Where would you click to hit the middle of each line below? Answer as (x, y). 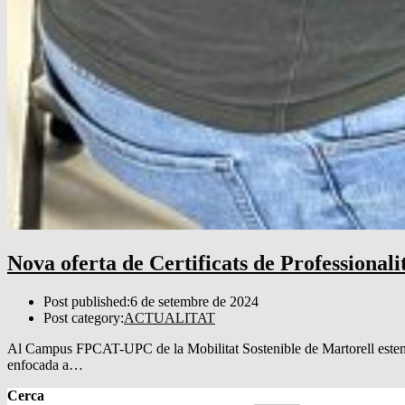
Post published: (87, 301)
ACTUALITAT (170, 317)
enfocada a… (45, 364)
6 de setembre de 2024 (194, 301)
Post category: (84, 317)
